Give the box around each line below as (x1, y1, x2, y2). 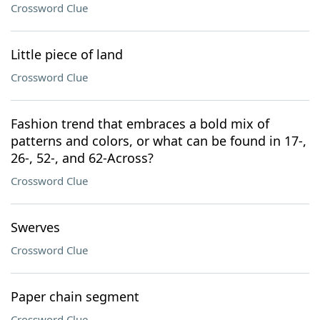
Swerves (11, 219, 60, 236)
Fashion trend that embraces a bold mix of (11, 115, 269, 132)
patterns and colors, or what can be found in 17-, (11, 132, 306, 149)
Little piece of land (11, 46, 123, 63)
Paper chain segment (11, 288, 139, 305)
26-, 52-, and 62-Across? (11, 149, 154, 166)
